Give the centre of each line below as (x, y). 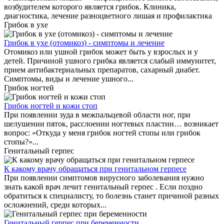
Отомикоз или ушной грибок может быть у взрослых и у (101, 52)
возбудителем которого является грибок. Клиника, (90, 7)
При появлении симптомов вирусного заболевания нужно (104, 178)
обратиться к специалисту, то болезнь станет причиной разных (111, 196)
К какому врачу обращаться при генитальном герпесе (95, 169)
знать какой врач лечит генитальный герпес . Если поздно (103, 187)
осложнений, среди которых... (55, 205)
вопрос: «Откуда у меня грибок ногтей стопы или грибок (102, 133)
